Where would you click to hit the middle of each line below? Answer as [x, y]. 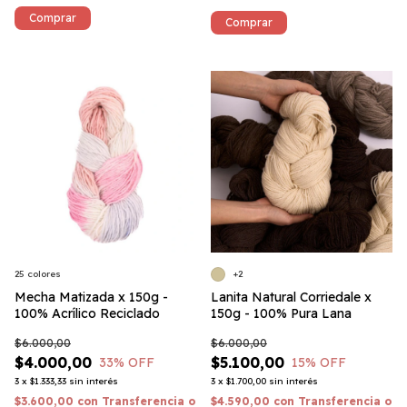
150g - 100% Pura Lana [281, 313]
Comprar [249, 22]
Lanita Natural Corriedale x [291, 297]
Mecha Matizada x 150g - [91, 297]
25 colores [38, 274]
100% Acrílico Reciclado [87, 313]
